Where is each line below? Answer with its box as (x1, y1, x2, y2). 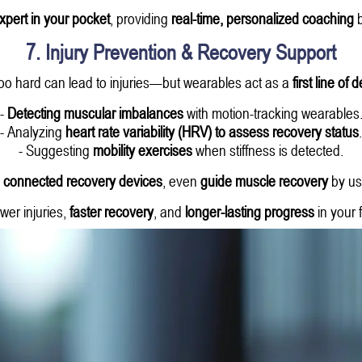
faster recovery (69, 201, 154, 221)
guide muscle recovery (200, 170, 328, 190)
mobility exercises (93, 140, 192, 159)
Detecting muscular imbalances (6, 103, 183, 122)
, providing (109, 8, 171, 27)
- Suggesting (19, 140, 93, 159)
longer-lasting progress (185, 201, 314, 221)
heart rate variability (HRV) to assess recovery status (65, 121, 359, 141)
